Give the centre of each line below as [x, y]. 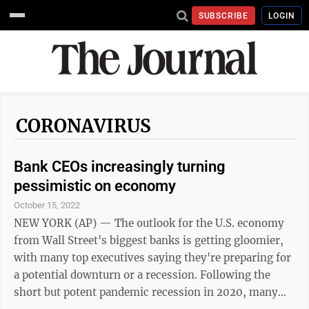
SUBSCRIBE [223, 16]
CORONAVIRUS [83, 126]
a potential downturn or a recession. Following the [107, 275]
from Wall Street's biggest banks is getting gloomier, [149, 240]
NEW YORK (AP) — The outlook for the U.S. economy [149, 223]
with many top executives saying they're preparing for [152, 258]
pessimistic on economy [95, 186]
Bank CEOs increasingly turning [120, 167]
